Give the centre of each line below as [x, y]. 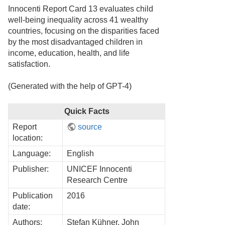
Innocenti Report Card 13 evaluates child [81, 9]
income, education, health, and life [69, 53]
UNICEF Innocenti [99, 169]
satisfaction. [29, 64]
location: [28, 138]
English [80, 153]
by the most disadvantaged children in [75, 42]
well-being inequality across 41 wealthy [78, 20]
